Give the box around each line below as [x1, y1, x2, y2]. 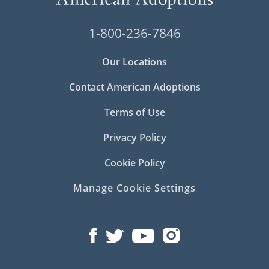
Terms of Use [104, 106, 165, 119]
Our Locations [102, 55, 167, 69]
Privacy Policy [103, 131, 166, 145]
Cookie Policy [104, 156, 165, 170]
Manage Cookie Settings [73, 181, 196, 195]
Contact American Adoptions [68, 80, 201, 94]
